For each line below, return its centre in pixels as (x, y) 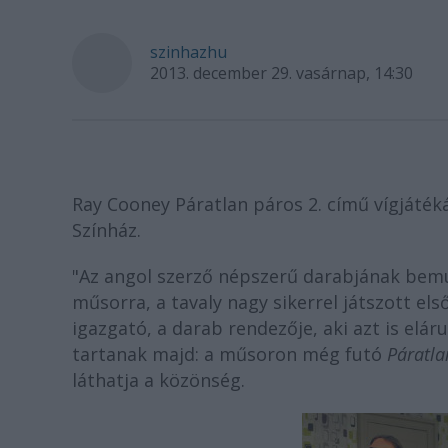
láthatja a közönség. (158, 380)
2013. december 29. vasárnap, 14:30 (281, 73)
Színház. (106, 230)
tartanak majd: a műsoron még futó (227, 354)
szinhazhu (188, 52)
